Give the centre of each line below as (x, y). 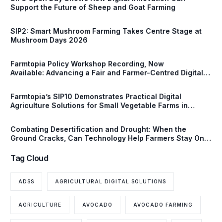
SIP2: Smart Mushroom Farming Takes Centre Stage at (106, 31)
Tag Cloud (29, 158)
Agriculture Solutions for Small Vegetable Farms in (99, 106)
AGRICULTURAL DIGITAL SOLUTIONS (111, 181)
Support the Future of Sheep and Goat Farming (93, 7)
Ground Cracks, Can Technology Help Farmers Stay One (110, 138)
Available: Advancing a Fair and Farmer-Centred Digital (107, 73)
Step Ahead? (33, 147)
